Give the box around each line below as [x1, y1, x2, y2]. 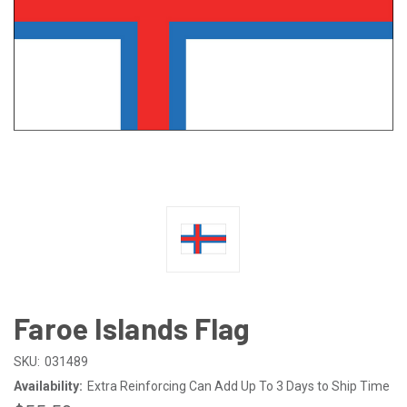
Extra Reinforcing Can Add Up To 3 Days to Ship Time [86, 378, 390, 393]
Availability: [14, 378, 83, 393]
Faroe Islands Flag [14, 310, 251, 345]
